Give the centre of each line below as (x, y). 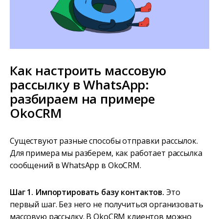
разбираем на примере (83, 99)
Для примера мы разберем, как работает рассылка (106, 153)
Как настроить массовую (88, 71)
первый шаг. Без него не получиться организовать (107, 205)
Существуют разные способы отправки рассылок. (104, 141)
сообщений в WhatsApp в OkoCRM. (76, 165)
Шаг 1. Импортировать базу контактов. (87, 192)
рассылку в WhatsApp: (80, 85)
